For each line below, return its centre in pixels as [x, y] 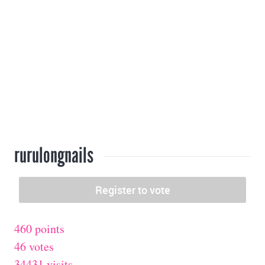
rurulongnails [54, 156]
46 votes [34, 247]
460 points [39, 229]
